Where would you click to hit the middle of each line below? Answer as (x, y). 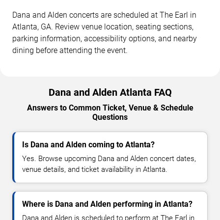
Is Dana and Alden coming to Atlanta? (88, 144)
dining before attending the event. (70, 50)
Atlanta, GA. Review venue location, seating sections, (103, 27)
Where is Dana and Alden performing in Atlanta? (107, 204)
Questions (110, 117)
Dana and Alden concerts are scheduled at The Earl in (104, 15)
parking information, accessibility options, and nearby (105, 38)
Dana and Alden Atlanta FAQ (110, 92)
